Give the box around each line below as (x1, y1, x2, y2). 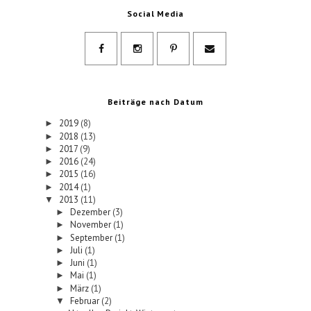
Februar (69, 294, 101, 307)
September (69, 231, 115, 244)
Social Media (126, 8, 185, 19)
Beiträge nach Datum (108, 96, 203, 108)
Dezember (69, 206, 112, 219)
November (69, 219, 113, 231)
